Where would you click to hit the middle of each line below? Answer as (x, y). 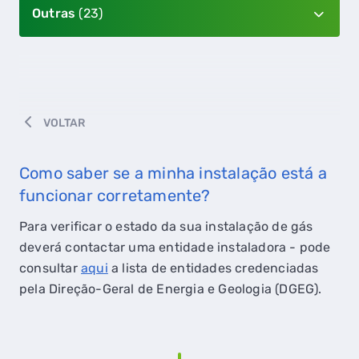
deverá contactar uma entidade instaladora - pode (175, 247)
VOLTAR (65, 123)
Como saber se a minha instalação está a (173, 173)
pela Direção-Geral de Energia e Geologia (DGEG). (171, 289)
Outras (56, 13)
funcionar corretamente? (115, 196)
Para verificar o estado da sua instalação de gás (166, 226)
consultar (50, 268)
